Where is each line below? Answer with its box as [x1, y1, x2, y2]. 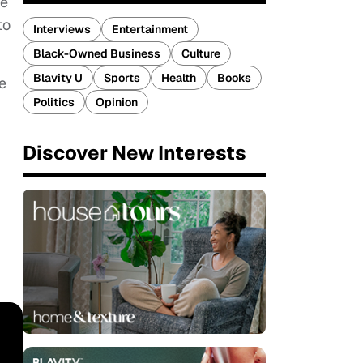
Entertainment [112, 22, 188, 36]
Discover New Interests [23, 140, 246, 165]
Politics [33, 95, 75, 109]
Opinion [96, 95, 138, 109]
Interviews [33, 22, 91, 36]
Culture [181, 46, 220, 61]
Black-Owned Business [33, 46, 160, 61]
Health [161, 70, 196, 85]
